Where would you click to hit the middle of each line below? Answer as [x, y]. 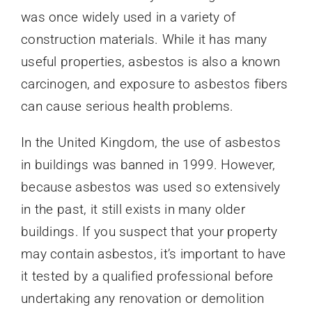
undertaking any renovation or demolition [142, 298]
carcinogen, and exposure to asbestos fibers [154, 84]
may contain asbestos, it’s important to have [153, 253]
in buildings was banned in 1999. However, [148, 164]
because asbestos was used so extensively [150, 187]
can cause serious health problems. [127, 106]
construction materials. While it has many [144, 39]
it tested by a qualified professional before [147, 276]
